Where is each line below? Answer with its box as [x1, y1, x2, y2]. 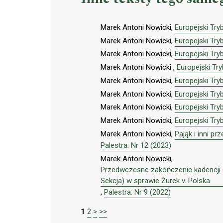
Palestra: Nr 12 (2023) [101, 140, 171, 150]
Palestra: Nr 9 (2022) [104, 187, 171, 197]
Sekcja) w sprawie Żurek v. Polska [101, 176, 210, 185]
